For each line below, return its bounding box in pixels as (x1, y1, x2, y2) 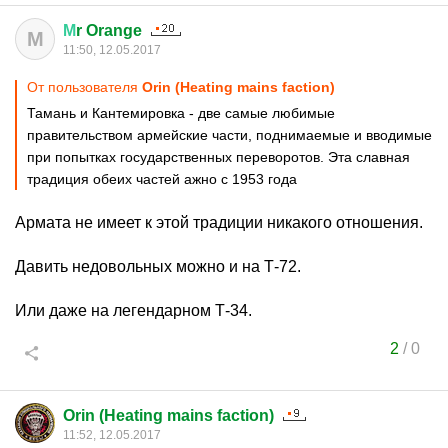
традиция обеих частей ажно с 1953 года (27, 171, 297, 187)
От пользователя (27, 79, 142, 95)
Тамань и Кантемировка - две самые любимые (27, 105, 335, 121)
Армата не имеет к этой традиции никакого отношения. (15, 214, 423, 231)
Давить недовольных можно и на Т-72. (15, 258, 301, 275)
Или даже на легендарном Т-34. (15, 302, 252, 319)
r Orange (76, 22, 142, 39)
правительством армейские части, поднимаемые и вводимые (27, 127, 432, 143)
